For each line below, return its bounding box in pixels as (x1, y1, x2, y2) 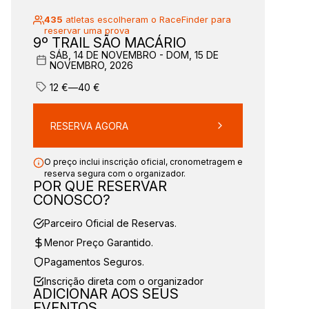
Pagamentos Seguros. (44, 256, 144, 268)
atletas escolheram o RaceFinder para (63, 14, 231, 25)
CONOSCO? (33, 192, 110, 208)
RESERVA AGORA (50, 119, 128, 132)
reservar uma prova (44, 25, 130, 36)
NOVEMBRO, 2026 (50, 59, 133, 71)
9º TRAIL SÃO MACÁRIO (33, 34, 186, 51)
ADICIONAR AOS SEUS (33, 286, 179, 302)
